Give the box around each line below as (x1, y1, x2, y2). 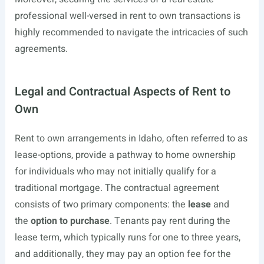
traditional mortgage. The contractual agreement (14, 181, 219, 195)
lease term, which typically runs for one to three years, (14, 230, 240, 245)
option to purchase (30, 214, 110, 228)
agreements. (14, 42, 68, 56)
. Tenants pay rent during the (109, 214, 230, 228)
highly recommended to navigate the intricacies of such (14, 25, 248, 39)
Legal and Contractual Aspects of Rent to (14, 83, 230, 100)
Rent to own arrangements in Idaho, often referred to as (14, 131, 247, 146)
